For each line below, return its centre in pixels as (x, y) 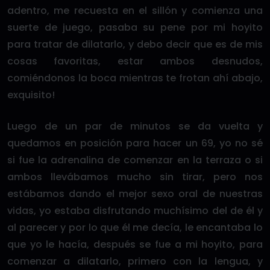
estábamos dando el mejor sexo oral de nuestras (135, 194)
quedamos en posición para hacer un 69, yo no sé (135, 143)
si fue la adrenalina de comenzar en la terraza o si (135, 160)
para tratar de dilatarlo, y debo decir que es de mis (135, 44)
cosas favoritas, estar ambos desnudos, (135, 61)
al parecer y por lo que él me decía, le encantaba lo (135, 228)
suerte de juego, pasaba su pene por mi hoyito (135, 27)
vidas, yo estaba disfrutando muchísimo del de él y (135, 211)
